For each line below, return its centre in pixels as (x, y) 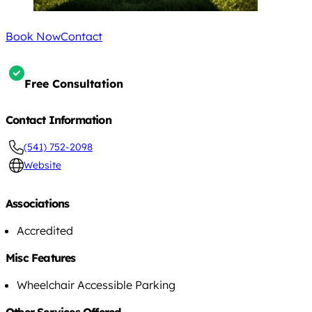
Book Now (33, 36)
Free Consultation (74, 84)
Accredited (45, 231)
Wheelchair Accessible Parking (96, 285)
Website (42, 165)
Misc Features (41, 258)
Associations (38, 204)
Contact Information (58, 120)
